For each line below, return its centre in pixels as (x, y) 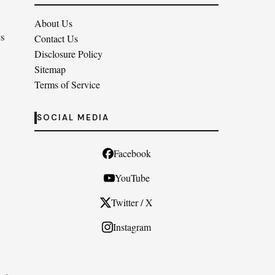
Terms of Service (67, 84)
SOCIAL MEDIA (73, 118)
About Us (53, 23)
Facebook (132, 153)
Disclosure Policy (68, 54)
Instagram (132, 227)
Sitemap (50, 69)
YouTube (132, 178)
